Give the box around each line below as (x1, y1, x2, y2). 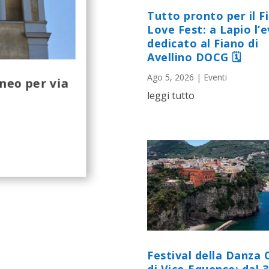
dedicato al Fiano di (147, 36, 258, 51)
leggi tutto (147, 89, 195, 103)
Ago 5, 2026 (147, 71, 194, 83)
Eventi (204, 71, 227, 83)
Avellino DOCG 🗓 (147, 50, 241, 65)
